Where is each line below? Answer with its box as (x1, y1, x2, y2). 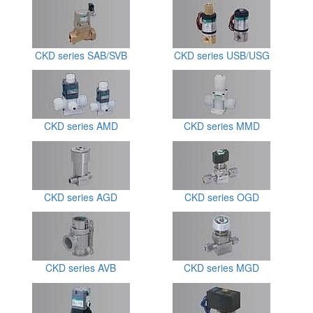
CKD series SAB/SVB (34, 48, 127, 62)
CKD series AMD (43, 119, 118, 133)
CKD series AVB (45, 261, 117, 275)
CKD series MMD (183, 119, 260, 133)
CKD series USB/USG (173, 48, 270, 62)
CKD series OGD (184, 189, 259, 204)
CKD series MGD (184, 261, 260, 275)
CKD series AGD (44, 189, 118, 204)
